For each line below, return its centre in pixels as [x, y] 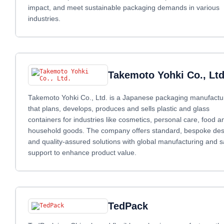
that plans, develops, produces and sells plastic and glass [119, 108]
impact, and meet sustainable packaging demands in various [124, 7]
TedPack [128, 206]
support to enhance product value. [82, 152]
